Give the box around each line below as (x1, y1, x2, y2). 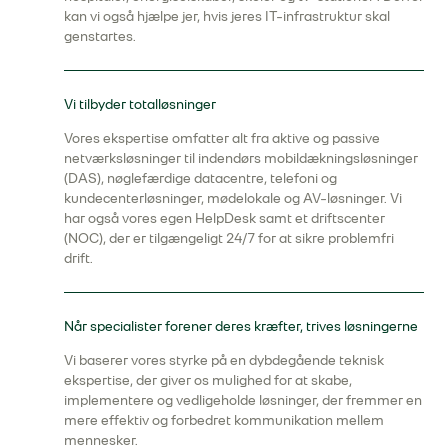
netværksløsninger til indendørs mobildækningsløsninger (64, 149, 418, 168)
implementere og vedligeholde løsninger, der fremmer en (64, 391, 422, 410)
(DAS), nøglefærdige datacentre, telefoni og (64, 169, 337, 188)
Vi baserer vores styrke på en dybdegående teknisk (64, 351, 384, 370)
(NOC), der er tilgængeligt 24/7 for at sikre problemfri (64, 229, 394, 248)
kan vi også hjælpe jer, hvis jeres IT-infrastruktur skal (64, 7, 390, 26)
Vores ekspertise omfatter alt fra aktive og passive (64, 129, 380, 148)
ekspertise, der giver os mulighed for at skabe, (64, 371, 352, 390)
